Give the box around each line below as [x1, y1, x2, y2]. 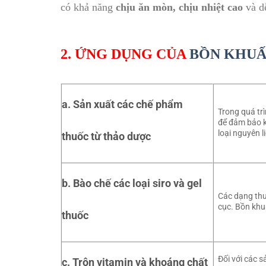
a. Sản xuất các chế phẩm [62, 97, 183, 110]
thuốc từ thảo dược [62, 129, 151, 142]
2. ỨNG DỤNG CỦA [61, 46, 189, 62]
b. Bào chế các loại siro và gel [62, 176, 202, 189]
